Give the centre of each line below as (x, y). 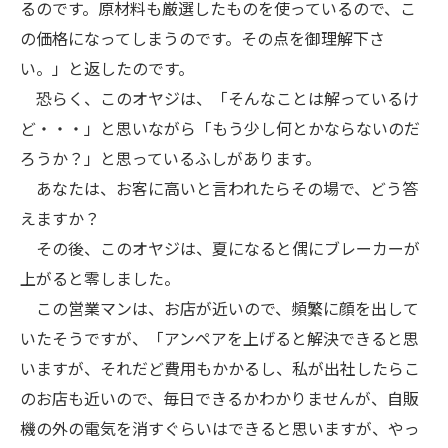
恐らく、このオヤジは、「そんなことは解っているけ (219, 98)
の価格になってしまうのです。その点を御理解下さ (202, 38)
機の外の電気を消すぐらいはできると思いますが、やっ (220, 428)
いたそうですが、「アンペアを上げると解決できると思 (219, 338)
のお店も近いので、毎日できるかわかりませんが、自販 (219, 398)
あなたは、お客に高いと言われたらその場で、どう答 (219, 188)
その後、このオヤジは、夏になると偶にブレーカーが (220, 248)
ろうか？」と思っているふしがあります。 (170, 158)
